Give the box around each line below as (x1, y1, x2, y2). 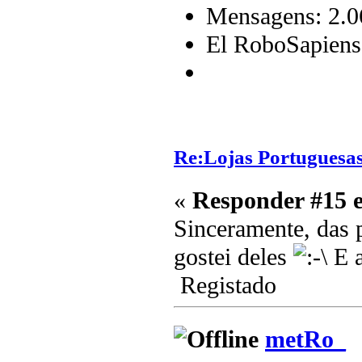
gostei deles (174, 243, 293, 271)
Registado (174, 271, 276, 300)
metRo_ (265, 325, 346, 353)
